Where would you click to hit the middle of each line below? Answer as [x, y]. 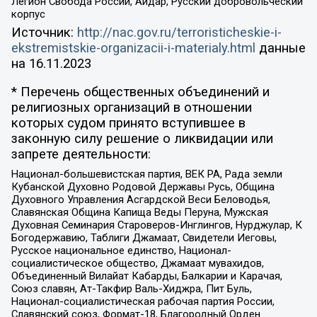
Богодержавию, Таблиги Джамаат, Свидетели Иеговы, [144, 237]
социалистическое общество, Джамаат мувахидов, [137, 263]
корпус [28, 15]
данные [280, 48]
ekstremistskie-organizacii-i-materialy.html [133, 48]
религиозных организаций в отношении [131, 108]
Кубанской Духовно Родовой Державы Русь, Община [143, 186]
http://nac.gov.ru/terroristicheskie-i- [179, 32]
